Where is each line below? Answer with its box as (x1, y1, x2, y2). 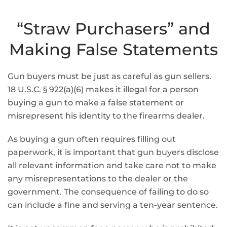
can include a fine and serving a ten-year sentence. (8, 200, 218, 210)
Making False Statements (9, 40, 218, 59)
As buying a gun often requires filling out (8, 134, 176, 144)
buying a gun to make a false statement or (8, 98, 184, 107)
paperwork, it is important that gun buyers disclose (8, 147, 219, 157)
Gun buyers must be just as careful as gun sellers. (8, 71, 211, 81)
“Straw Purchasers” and (17, 19, 210, 39)
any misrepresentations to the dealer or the (8, 174, 188, 183)
